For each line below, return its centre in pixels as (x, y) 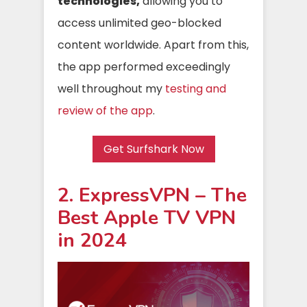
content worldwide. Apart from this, (153, 45)
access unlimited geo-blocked (139, 23)
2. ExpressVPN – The (152, 195)
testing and (196, 89)
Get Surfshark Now (153, 149)
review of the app (105, 111)
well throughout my (111, 89)
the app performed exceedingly (144, 67)
